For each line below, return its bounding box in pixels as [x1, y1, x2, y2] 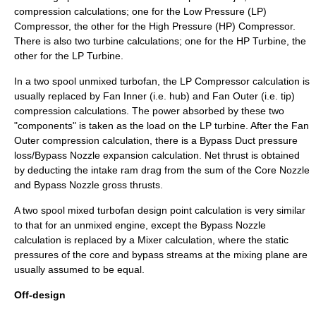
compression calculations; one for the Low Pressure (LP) [14, 6, 267, 18]
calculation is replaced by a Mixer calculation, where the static [14, 234, 288, 246]
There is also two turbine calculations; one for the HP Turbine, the [14, 35, 306, 47]
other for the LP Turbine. [14, 50, 123, 62]
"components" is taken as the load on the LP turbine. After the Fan [14, 120, 309, 132]
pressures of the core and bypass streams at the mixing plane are [14, 249, 308, 261]
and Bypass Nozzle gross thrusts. [14, 179, 163, 191]
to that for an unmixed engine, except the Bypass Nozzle [14, 219, 266, 231]
